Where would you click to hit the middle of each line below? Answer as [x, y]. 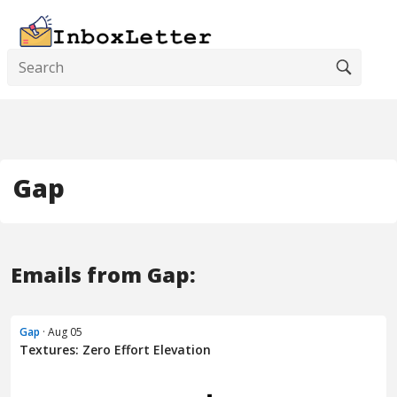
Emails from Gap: [103, 275]
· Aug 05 [61, 332]
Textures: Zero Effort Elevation [115, 350]
